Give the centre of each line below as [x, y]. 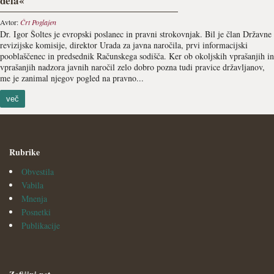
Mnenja [34, 198]
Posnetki [36, 212]
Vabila [32, 185]
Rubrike [24, 152]
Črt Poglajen [38, 22]
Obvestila [38, 172]
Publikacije [41, 225]
